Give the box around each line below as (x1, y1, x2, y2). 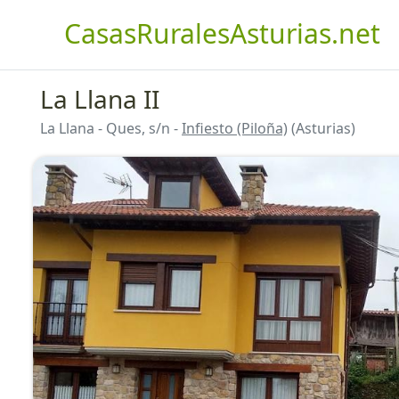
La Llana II (40, 82, 159, 116)
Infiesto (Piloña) (182, 118, 288, 138)
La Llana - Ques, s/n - (40, 118, 182, 138)
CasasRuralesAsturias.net (64, 15, 380, 52)
